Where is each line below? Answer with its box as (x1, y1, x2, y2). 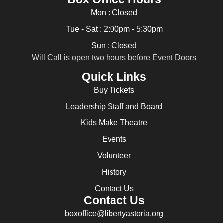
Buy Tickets (94, 86, 134, 95)
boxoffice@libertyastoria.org (65, 209, 163, 218)
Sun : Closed (91, 41, 137, 50)
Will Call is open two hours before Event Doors (32, 53, 196, 62)
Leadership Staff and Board (66, 102, 162, 111)
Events (102, 135, 126, 144)
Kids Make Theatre (81, 118, 147, 127)
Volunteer (97, 151, 131, 160)
